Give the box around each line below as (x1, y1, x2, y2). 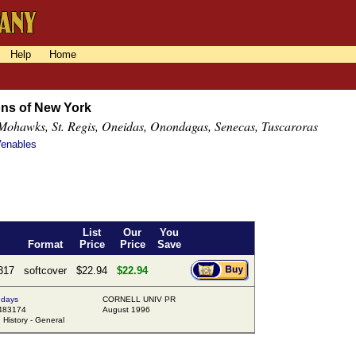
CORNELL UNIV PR (103, 295, 176, 304)
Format (28, 238, 63, 251)
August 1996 (103, 305, 150, 315)
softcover (24, 265, 67, 277)
